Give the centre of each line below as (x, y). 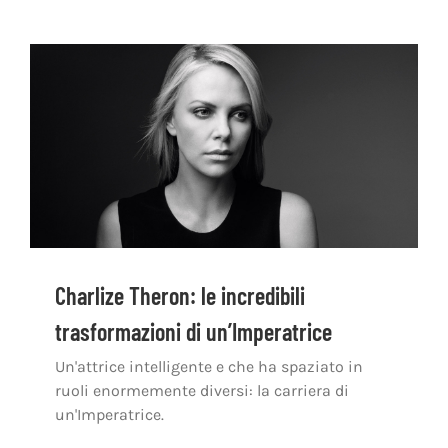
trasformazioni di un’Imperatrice (193, 331)
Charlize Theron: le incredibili (180, 295)
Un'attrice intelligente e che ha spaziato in (209, 366)
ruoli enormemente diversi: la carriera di (202, 390)
